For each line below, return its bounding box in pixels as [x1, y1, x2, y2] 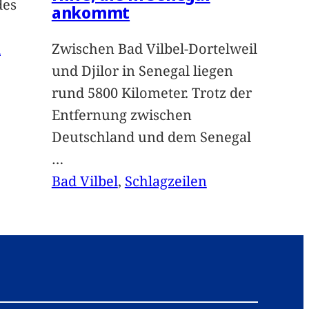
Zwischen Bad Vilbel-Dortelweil [51, 39, 257, 59]
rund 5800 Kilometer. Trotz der [51, 83, 252, 103]
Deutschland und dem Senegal [51, 128, 251, 147]
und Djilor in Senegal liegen [51, 61, 233, 81]
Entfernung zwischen [51, 106, 192, 125]
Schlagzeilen [124, 172, 207, 191]
